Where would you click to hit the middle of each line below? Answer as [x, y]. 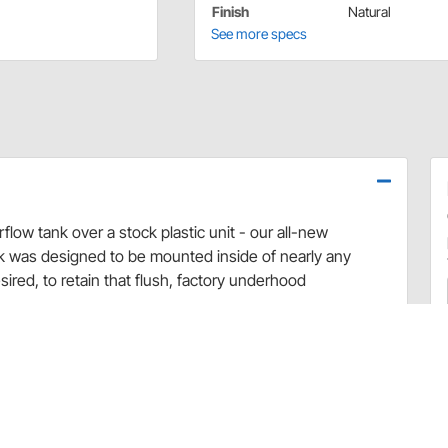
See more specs [258, 33]
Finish [230, 11]
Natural [369, 11]
